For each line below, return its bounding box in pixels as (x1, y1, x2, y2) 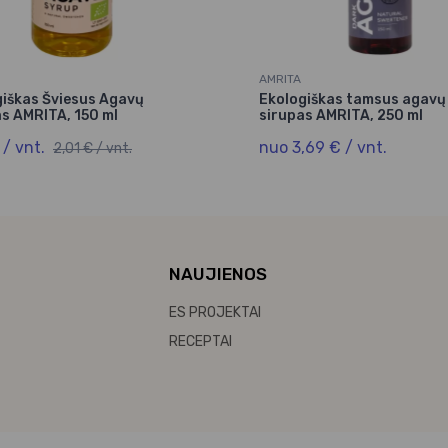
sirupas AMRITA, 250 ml (259, 107, 423, 125)
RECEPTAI (168, 333, 232, 351)
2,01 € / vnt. (53, 140, 132, 158)
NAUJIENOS (168, 264, 267, 285)
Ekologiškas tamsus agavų (259, 91, 446, 109)
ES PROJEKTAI (168, 304, 261, 322)
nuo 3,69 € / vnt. (259, 138, 387, 158)
